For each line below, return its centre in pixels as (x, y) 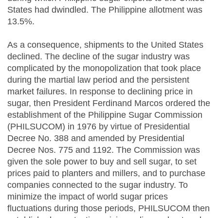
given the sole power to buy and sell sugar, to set (102, 162)
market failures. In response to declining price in (100, 92)
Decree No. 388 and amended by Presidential (96, 138)
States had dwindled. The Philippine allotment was (105, 10)
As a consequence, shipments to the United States (105, 45)
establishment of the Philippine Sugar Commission (105, 115)
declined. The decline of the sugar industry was (99, 57)
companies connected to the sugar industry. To (98, 185)
